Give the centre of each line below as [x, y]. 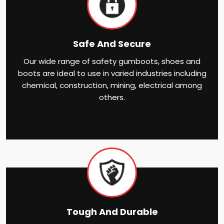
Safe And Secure [112, 43]
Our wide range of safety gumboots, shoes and [112, 61]
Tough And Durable [112, 211]
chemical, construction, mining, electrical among [112, 85]
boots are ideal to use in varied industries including [112, 73]
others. [112, 97]
